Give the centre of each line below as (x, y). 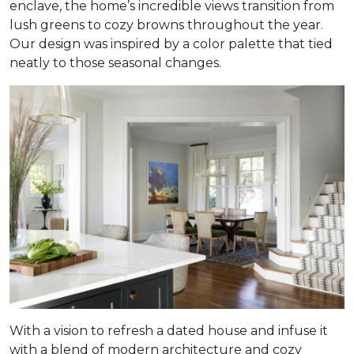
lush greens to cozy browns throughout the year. (166, 25)
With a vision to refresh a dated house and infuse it (169, 330)
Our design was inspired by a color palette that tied (171, 44)
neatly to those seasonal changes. (115, 63)
